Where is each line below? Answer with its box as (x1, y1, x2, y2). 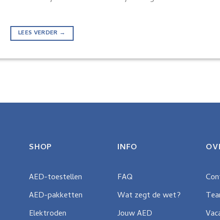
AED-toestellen (29, 171, 82, 184)
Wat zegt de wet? (117, 189, 181, 202)
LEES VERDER (18, 28, 60, 39)
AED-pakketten (29, 189, 82, 202)
